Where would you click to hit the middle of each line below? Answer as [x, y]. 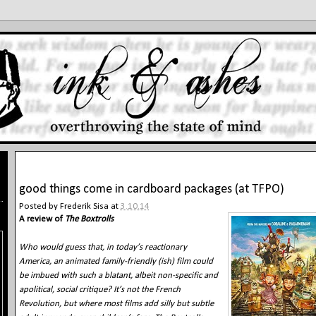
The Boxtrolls [89, 219]
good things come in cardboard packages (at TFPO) [151, 189]
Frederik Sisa [84, 206]
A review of [42, 219]
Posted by [39, 206]
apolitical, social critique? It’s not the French [99, 289]
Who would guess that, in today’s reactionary [103, 247]
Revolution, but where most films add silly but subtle [116, 303]
